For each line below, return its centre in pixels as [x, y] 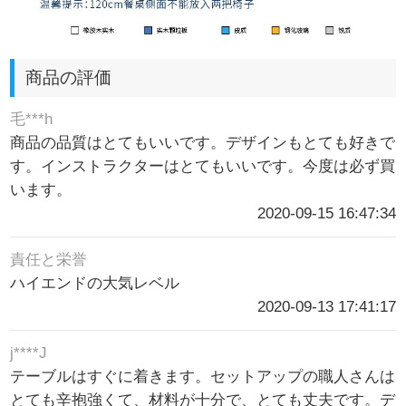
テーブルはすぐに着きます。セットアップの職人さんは [203, 377]
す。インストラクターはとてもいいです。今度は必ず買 [203, 167]
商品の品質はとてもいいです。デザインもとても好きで [203, 143]
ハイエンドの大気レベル [95, 284]
